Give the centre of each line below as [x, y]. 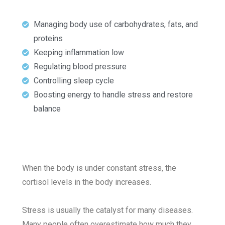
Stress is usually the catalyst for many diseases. [108, 210]
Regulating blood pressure [80, 67]
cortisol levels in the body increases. [88, 182]
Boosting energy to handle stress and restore [113, 95]
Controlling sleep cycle [74, 81]
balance [47, 109]
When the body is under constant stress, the [99, 168]
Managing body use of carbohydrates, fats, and [116, 25]
